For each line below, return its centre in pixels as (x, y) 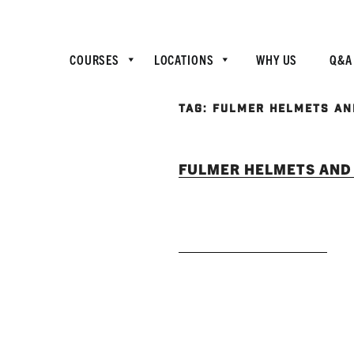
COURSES (95, 59)
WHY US (277, 59)
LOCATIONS (184, 59)
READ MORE (253, 232)
